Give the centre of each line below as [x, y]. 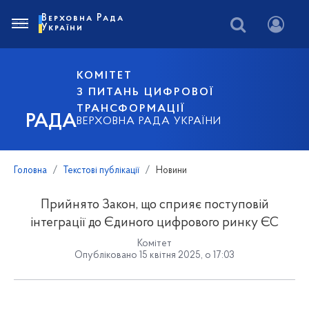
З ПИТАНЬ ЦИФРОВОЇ [146, 92]
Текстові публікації [101, 171]
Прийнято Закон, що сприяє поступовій [154, 205]
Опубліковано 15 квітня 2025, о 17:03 [154, 256]
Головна [30, 171]
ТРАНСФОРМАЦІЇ [131, 109]
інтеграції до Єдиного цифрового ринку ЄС [154, 223]
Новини [171, 171]
